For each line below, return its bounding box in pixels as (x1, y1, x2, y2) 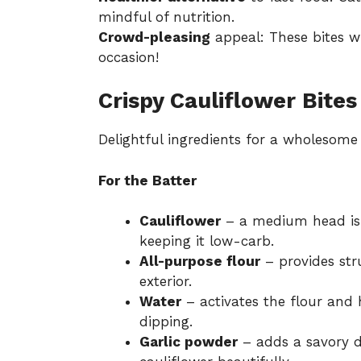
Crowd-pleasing (98, 28, 210, 45)
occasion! (98, 48, 159, 65)
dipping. (139, 313, 193, 330)
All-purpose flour (139, 253, 260, 270)
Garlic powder (139, 334, 238, 351)
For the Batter (98, 172, 197, 189)
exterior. (139, 273, 192, 290)
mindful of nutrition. (98, 8, 234, 25)
